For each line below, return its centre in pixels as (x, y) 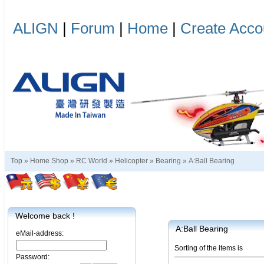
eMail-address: (40, 233)
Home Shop (49, 161)
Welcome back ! (45, 216)
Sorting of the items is (209, 248)
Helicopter (131, 161)
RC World (92, 161)
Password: (33, 257)
